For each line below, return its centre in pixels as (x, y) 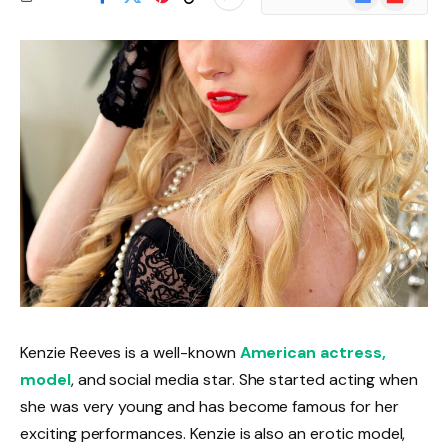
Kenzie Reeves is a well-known (130, 352)
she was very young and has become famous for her (209, 406)
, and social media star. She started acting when (244, 379)
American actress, (312, 352)
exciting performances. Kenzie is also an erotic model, (213, 433)
